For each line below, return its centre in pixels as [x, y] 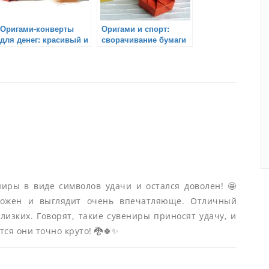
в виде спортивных [139, 50]
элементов [122, 61]
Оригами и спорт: [135, 28]
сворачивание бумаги [144, 39]
